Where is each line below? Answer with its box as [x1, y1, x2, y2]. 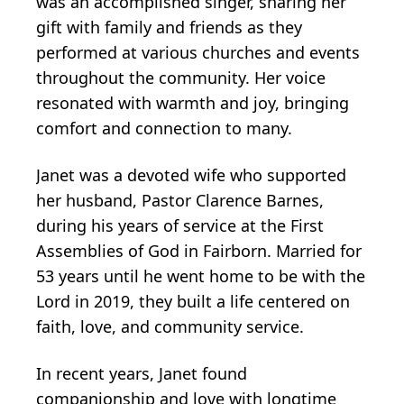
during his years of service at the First [36, 214, 324, 236]
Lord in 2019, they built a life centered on [36, 289, 350, 312]
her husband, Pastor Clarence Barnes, [36, 188, 324, 211]
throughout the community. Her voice [36, 66, 326, 88]
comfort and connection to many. [36, 116, 292, 139]
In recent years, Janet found [36, 362, 247, 384]
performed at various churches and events [36, 41, 360, 63]
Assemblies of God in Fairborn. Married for [36, 239, 362, 262]
